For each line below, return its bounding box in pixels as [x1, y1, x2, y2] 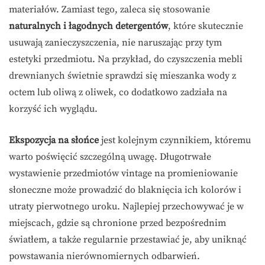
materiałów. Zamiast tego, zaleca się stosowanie [9, 3, 210, 15]
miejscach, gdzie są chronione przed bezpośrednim [9, 216, 226, 229]
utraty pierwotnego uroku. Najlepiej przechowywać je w [9, 200, 244, 212]
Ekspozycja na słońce [9, 134, 99, 146]
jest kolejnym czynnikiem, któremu [99, 134, 251, 146]
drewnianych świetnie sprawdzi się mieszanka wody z [9, 69, 236, 82]
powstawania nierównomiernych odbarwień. [9, 250, 200, 262]
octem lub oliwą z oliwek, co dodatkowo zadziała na [9, 86, 227, 98]
